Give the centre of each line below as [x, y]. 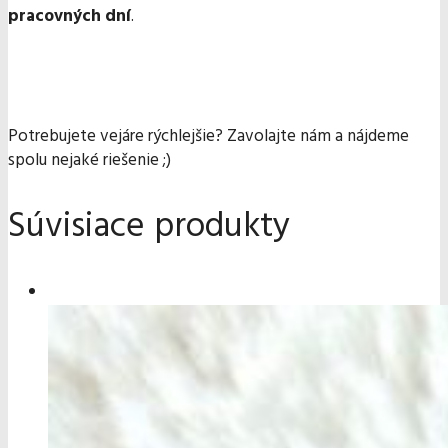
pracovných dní [69, 17]
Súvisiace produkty [149, 227]
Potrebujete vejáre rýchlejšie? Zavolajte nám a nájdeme [208, 137]
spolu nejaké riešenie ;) [89, 161]
